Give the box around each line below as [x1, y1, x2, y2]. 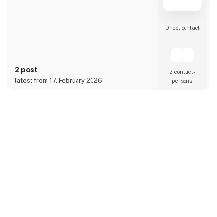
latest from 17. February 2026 [15, 77, 103, 84]
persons [172, 77, 193, 84]
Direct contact [165, 24, 200, 31]
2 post [15, 65, 38, 75]
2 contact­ [169, 68, 195, 75]
